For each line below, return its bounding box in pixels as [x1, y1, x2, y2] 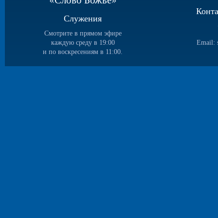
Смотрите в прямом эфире [44, 30, 122, 37]
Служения [64, 14, 102, 23]
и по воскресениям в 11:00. [43, 48, 123, 55]
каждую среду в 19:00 [51, 39, 115, 46]
